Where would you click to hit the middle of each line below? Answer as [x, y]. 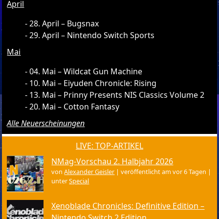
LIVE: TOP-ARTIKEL [109, 145]
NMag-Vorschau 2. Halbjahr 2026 [112, 161]
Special [79, 181]
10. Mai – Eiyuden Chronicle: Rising [93, 83]
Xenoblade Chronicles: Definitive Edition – [128, 206]
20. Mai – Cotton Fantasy [75, 106]
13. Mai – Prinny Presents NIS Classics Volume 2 [117, 95]
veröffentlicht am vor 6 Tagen [164, 171]
